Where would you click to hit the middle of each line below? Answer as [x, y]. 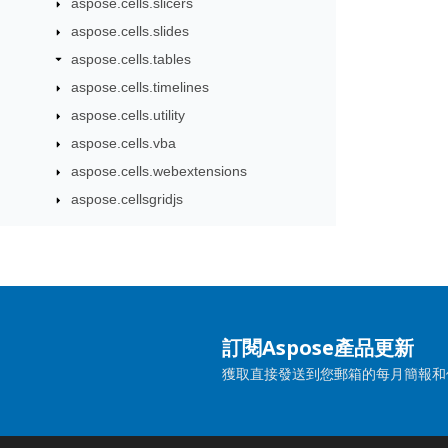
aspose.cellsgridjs [126, 199]
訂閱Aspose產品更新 [318, 347]
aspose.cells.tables [130, 59]
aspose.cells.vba [123, 143]
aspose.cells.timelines [139, 87]
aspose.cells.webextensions [158, 171]
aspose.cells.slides [129, 31]
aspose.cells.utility [127, 115]
